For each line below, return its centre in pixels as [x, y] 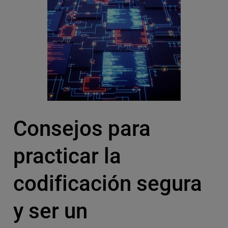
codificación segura [107, 184]
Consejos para [82, 129]
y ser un [50, 211]
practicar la [67, 156]
